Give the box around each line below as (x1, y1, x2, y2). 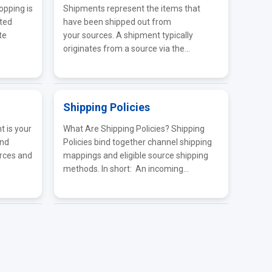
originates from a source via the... (63, 44, 191, 53)
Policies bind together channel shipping (63, 137, 212, 147)
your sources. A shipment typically (63, 30, 194, 40)
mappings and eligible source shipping (63, 151, 209, 160)
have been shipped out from (63, 17, 172, 27)
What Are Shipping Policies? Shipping (63, 124, 205, 134)
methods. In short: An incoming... (63, 164, 189, 174)
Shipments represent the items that (63, 4, 201, 13)
